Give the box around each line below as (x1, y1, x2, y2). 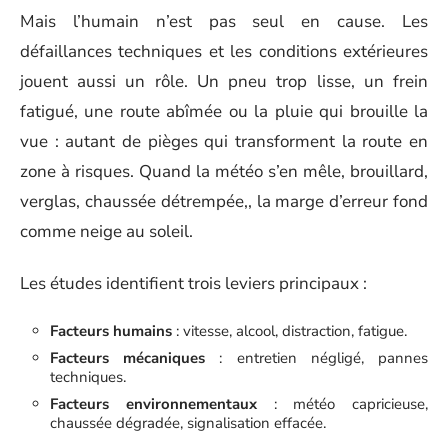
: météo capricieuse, (256, 393, 428, 414)
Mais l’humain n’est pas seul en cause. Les (20, 9, 428, 33)
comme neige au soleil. (20, 219, 193, 243)
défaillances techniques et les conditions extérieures (20, 39, 428, 63)
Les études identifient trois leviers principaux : (20, 272, 367, 295)
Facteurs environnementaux (50, 393, 257, 414)
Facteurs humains (50, 320, 172, 341)
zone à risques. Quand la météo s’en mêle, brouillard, (20, 159, 428, 183)
